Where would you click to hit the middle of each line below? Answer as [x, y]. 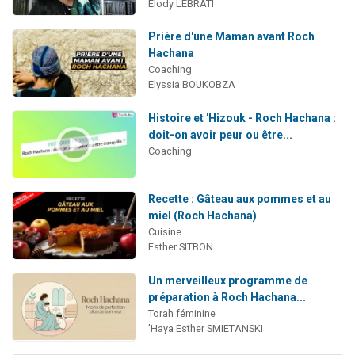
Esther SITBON [180, 247]
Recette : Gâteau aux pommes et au [239, 199]
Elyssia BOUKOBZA [191, 85]
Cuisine [164, 232]
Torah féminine [181, 313]
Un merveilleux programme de [227, 280]
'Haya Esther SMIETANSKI [205, 328]
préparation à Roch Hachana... [227, 297]
